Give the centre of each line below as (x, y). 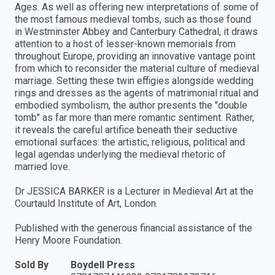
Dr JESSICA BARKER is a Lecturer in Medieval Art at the (134, 192)
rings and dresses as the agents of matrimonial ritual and (137, 93)
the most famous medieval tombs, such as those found (133, 20)
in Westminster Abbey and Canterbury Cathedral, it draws (136, 32)
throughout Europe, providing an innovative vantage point (135, 56)
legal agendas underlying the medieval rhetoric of (120, 155)
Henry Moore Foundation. (68, 241)
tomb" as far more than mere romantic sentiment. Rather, (134, 118)
